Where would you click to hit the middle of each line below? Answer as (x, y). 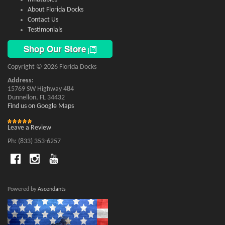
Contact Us (43, 20)
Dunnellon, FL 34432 (36, 97)
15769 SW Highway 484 (41, 89)
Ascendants (52, 189)
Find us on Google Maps (41, 106)
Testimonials (45, 30)
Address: (21, 80)
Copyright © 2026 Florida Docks (52, 67)
